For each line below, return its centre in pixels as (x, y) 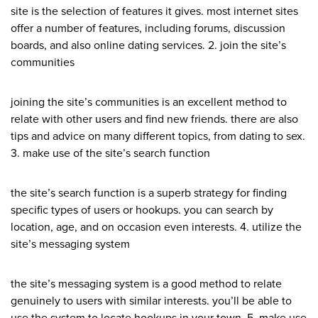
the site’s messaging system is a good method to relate (146, 284)
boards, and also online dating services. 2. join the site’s (148, 46)
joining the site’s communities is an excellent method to (149, 103)
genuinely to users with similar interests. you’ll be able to (151, 301)
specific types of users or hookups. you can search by (142, 210)
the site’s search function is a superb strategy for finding (149, 193)
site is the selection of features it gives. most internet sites (154, 12)
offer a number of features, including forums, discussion (148, 29)
